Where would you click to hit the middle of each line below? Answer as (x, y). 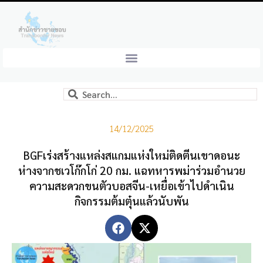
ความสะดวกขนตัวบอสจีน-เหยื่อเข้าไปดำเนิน (131, 186)
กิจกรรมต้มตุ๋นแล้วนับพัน (131, 201)
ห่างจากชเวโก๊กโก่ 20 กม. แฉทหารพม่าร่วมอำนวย (131, 171)
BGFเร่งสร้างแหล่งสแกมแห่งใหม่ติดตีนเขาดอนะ (131, 155)
